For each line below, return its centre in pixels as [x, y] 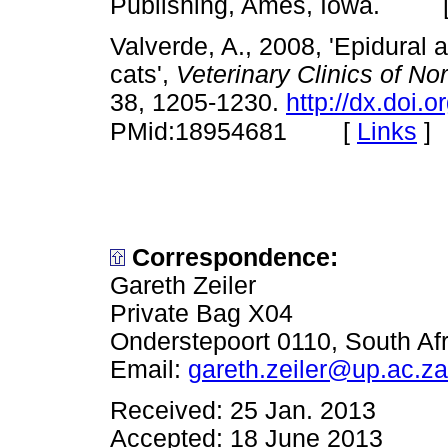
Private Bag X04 [201, 314]
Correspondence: [235, 258]
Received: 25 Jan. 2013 [243, 411]
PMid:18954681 [198, 132]
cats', [143, 75]
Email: [149, 370]
